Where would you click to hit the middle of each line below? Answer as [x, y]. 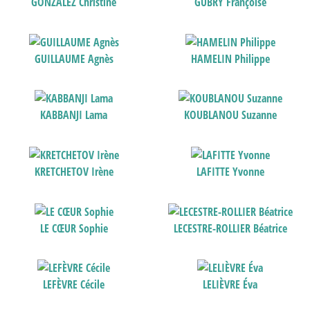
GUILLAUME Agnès [74, 58]
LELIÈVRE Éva [230, 285]
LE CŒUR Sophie [74, 228]
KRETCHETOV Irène [74, 172]
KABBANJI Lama [74, 115]
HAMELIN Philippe [230, 58]
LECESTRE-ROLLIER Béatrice [230, 228]
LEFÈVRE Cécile [74, 285]
